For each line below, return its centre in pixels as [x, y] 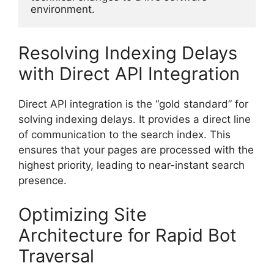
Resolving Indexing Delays [128, 53]
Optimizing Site [83, 214]
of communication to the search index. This [124, 135]
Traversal [56, 256]
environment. [63, 9]
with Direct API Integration [129, 74]
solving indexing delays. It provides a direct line [135, 120]
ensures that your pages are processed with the [136, 150]
